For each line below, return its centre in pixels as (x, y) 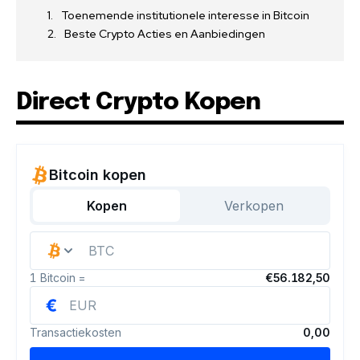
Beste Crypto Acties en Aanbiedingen (165, 34)
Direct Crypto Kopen (138, 103)
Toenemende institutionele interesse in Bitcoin (185, 16)
